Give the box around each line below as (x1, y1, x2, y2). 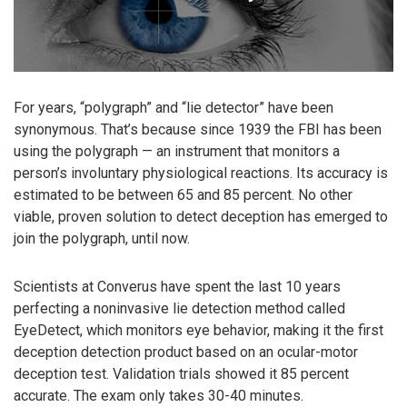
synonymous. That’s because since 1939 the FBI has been (14, 121, 382, 139)
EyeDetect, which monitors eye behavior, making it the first (14, 322, 383, 340)
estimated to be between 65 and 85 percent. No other (14, 186, 352, 204)
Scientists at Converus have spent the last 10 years (14, 278, 341, 296)
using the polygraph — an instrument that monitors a (14, 143, 340, 161)
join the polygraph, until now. (14, 230, 190, 248)
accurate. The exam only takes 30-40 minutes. (14, 387, 303, 405)
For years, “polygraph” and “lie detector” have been (14, 99, 333, 117)
